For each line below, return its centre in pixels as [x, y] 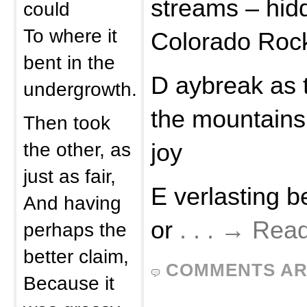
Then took [67, 123]
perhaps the [75, 230]
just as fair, [70, 176]
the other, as [77, 149]
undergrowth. [80, 89]
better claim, [76, 256]
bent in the [69, 62]
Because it [69, 283]
